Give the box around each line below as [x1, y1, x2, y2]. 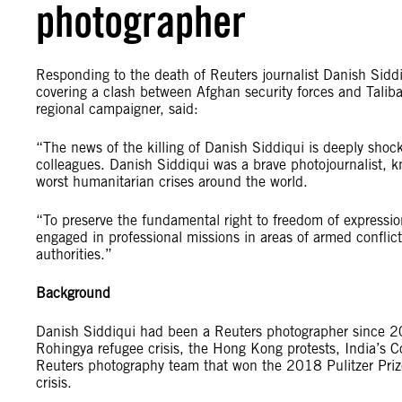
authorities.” [36, 246, 112, 263]
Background [36, 284, 110, 301]
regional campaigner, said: [36, 100, 198, 118]
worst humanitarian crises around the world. [36, 173, 308, 190]
